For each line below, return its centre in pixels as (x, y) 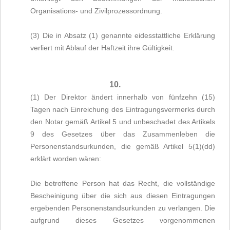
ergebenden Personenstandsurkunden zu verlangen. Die (123, 208)
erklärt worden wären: (66, 159)
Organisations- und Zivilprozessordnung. (96, 11)
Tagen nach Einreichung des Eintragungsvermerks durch (123, 109)
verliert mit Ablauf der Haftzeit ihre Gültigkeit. (102, 48)
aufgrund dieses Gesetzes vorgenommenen (123, 220)
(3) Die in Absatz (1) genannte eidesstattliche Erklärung (123, 35)
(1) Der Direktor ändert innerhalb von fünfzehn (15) (123, 97)
